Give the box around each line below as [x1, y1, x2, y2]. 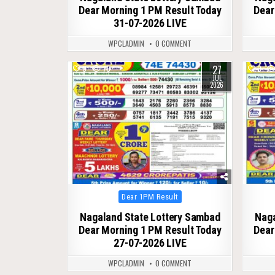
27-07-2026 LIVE [114, 236, 187, 250]
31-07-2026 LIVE [114, 16, 187, 29]
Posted [118, 190, 139, 199]
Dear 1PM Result [122, 192, 179, 202]
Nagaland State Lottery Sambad [80, 211, 220, 224]
